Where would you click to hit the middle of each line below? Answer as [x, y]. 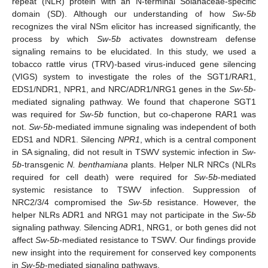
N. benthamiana [98, 164]
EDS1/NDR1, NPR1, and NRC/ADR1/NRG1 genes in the [121, 89]
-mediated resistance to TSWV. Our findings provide [158, 240]
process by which [54, 39]
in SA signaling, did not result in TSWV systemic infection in [127, 152]
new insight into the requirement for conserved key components [134, 252]
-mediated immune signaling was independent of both [155, 127]
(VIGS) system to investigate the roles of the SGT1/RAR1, [134, 76]
